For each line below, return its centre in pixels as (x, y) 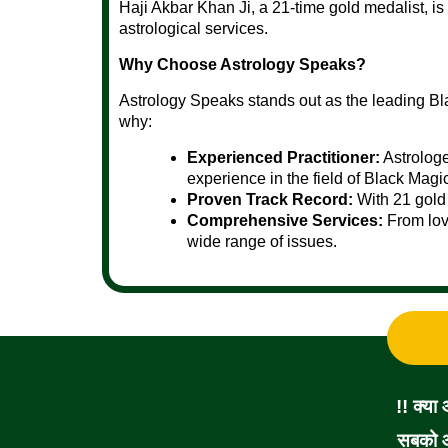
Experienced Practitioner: (283, 157)
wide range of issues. (262, 241)
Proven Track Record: (270, 199)
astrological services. (193, 28)
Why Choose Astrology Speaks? (242, 64)
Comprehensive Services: (285, 220)
